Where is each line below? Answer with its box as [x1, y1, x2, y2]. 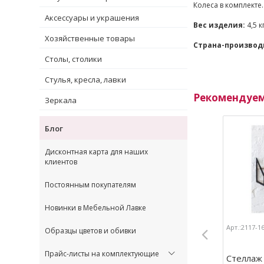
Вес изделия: [193, 19, 247, 30]
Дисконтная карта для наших [45, 146, 148, 157]
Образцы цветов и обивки [45, 225, 136, 236]
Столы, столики [45, 53, 102, 64]
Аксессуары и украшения [45, 12, 139, 23]
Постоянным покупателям [45, 179, 136, 190]
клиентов [45, 156, 77, 167]
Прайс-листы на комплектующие [45, 248, 159, 259]
